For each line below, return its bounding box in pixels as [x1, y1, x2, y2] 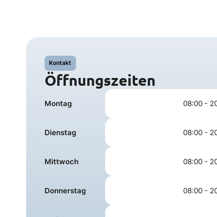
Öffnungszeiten [45, 70, 156, 89]
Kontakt [49, 59, 72, 67]
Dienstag [45, 127, 77, 137]
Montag [45, 99, 72, 108]
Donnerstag [45, 186, 86, 195]
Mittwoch [45, 156, 79, 166]
